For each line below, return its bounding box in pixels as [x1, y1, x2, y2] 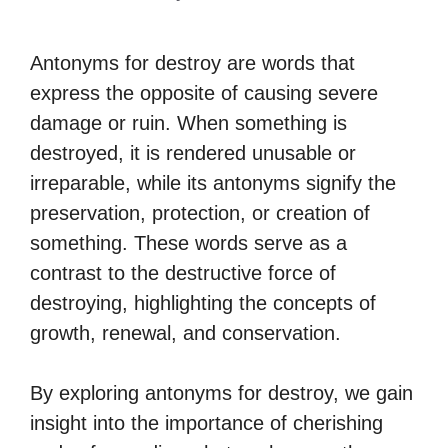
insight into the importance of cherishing [30, 412, 383, 434]
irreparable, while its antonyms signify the [30, 172, 396, 194]
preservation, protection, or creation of [30, 202, 370, 224]
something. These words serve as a [30, 232, 347, 254]
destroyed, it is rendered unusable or [30, 142, 356, 164]
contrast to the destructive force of [30, 262, 336, 284]
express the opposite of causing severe [30, 82, 378, 104]
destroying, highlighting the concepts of [30, 292, 376, 314]
